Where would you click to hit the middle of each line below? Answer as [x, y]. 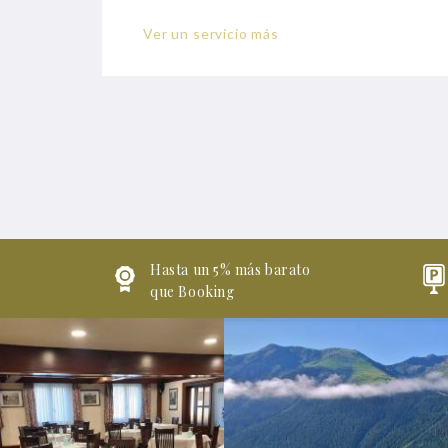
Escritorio [220, 31]
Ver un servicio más [211, 33]
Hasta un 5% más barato [230, 270]
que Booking [192, 292]
